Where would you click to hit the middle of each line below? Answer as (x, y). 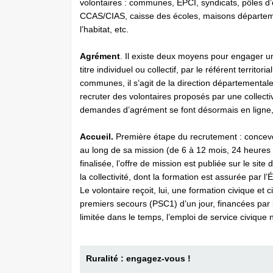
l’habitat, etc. (104, 29)
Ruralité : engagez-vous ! (140, 258)
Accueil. (97, 136)
